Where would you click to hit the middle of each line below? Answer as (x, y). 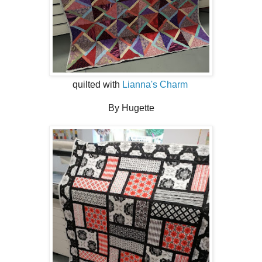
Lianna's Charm (156, 84)
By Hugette (131, 108)
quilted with (97, 84)
